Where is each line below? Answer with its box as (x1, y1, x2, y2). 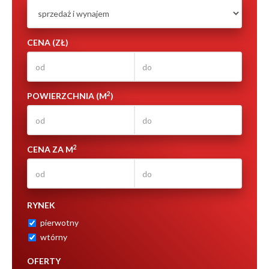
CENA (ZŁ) (27, 37, 68, 48)
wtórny (40, 232, 67, 243)
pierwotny (40, 217, 79, 228)
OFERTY (27, 256, 61, 267)
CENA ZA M (27, 144, 73, 155)
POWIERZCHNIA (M (27, 91, 107, 101)
